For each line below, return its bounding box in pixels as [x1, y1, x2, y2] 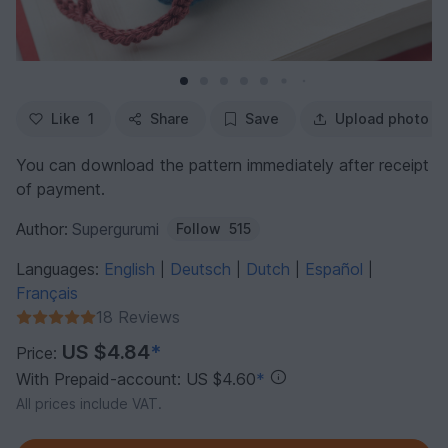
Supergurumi [72, 219, 159, 240]
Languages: [16, 259, 104, 280]
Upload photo [335, 110, 429, 128]
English [104, 259, 160, 280]
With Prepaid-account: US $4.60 [16, 369, 256, 390]
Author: [16, 219, 68, 240]
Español [305, 259, 368, 280]
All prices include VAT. [16, 395, 162, 413]
